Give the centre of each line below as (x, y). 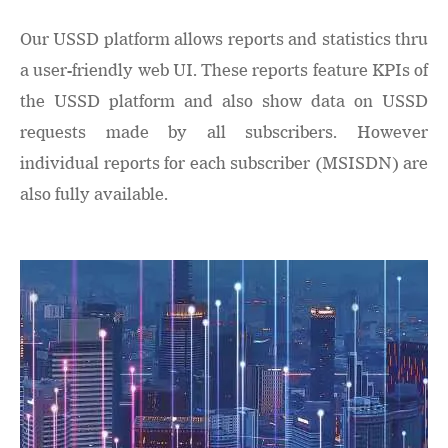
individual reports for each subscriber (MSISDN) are (224, 163)
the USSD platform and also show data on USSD (224, 101)
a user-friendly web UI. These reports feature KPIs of (224, 70)
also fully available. (94, 194)
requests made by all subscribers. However (224, 132)
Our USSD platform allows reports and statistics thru (224, 39)
